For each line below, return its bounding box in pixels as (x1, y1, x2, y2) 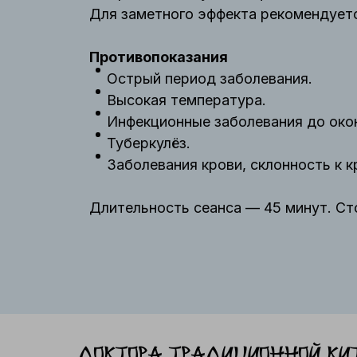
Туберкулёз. (107, 135, 190, 151)
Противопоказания (89, 49, 228, 65)
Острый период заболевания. (107, 70, 312, 87)
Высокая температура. (107, 92, 266, 108)
